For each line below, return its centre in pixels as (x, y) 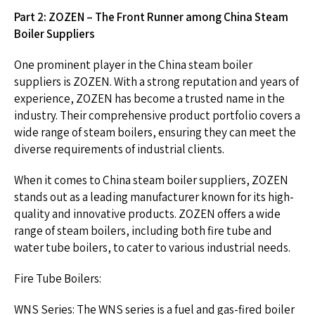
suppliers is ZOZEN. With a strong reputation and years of (156, 82)
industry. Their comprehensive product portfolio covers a (157, 115)
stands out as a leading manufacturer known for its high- (154, 197)
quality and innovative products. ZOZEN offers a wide (147, 214)
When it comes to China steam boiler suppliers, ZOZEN (151, 180)
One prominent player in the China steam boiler (133, 65)
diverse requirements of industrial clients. (119, 149)
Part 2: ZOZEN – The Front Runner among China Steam (151, 17)
